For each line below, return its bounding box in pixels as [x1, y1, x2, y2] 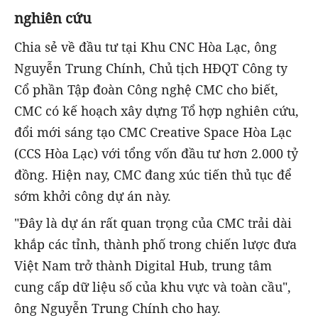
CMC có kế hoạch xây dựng [14, 102, 177, 120]
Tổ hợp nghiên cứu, [181, 102, 299, 120]
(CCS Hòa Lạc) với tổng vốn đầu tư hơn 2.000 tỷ [14, 145, 298, 163]
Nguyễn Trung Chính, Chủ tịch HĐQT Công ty [14, 60, 287, 77]
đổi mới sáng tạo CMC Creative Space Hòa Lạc [14, 124, 292, 141]
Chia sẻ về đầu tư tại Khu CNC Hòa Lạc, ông [14, 38, 277, 56]
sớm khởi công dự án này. [14, 187, 175, 205]
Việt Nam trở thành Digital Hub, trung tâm [14, 257, 272, 275]
